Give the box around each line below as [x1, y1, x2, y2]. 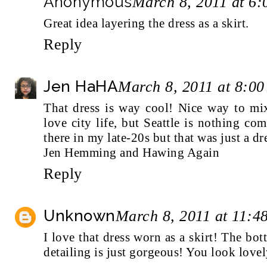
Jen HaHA [44, 77, 118, 95]
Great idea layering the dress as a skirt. [44, 15, 249, 30]
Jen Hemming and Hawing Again [44, 145, 219, 160]
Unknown [44, 206, 116, 225]
